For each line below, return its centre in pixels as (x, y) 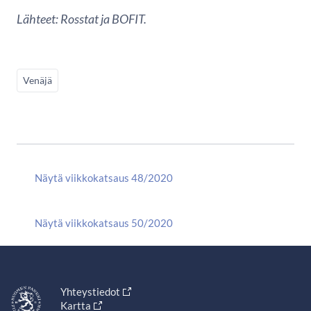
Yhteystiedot (90, 291)
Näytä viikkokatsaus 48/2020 (104, 177)
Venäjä (37, 80)
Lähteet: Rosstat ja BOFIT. (82, 18)
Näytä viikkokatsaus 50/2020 (104, 222)
